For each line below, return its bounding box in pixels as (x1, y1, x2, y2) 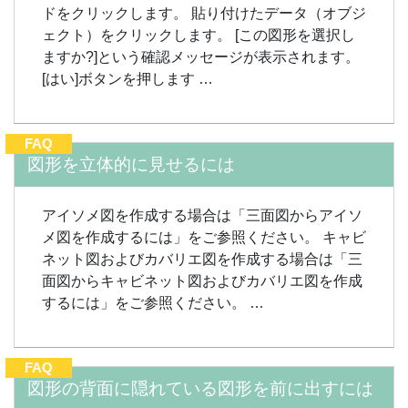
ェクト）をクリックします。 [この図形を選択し (42, 27, 355, 43)
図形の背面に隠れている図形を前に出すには (27, 379, 373, 398)
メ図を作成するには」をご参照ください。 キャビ (42, 229, 366, 245)
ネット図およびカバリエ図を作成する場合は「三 (42, 251, 362, 267)
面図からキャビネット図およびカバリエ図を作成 (42, 273, 362, 289)
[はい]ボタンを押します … (42, 71, 213, 87)
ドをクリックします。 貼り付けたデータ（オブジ (42, 5, 366, 21)
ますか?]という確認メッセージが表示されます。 (42, 49, 360, 65)
